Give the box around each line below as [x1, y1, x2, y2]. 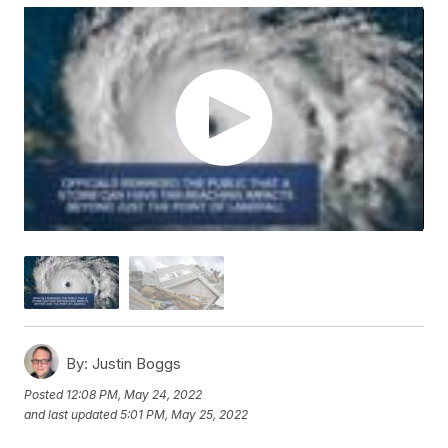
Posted [24, 387, 67, 403]
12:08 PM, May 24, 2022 [66, 387, 203, 403]
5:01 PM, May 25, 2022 [120, 407, 249, 423]
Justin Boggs [88, 353, 182, 373]
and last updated [24, 407, 118, 423]
